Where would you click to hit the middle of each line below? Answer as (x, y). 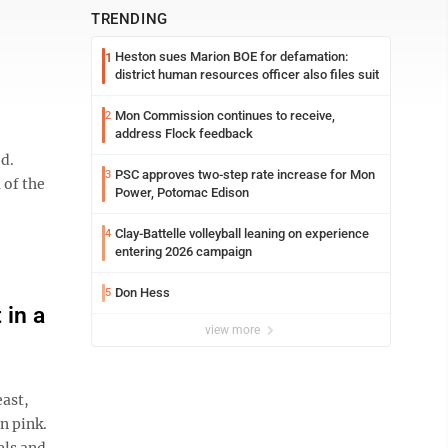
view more (234, 330)
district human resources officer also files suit (247, 74)
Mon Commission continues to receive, (225, 115)
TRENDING (129, 19)
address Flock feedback (184, 133)
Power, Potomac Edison (182, 192)
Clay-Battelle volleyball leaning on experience (242, 233)
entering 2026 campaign (183, 251)
